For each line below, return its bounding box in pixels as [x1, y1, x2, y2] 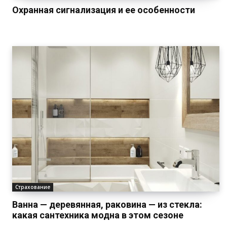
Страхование [15, 183, 50, 191]
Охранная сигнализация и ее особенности [12, 5, 195, 16]
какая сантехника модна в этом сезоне [12, 209, 183, 220]
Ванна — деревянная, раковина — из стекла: [12, 199, 202, 210]
